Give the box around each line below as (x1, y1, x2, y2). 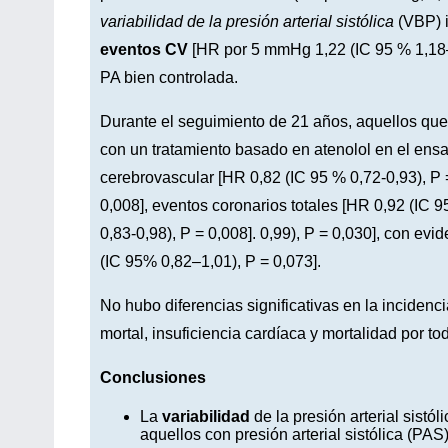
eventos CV (100, 40, 188, 58)
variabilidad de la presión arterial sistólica (100, 12, 394, 30)
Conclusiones (100, 368, 206, 386)
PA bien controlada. (100, 68, 238, 86)
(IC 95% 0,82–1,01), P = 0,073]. (100, 252, 321, 270)
